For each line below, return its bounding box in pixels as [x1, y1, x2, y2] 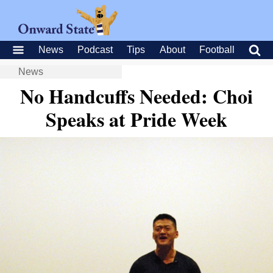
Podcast [77, 44, 113, 55]
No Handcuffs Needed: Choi [20, 82, 253, 110]
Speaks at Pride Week [46, 105, 227, 133]
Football [199, 44, 235, 55]
